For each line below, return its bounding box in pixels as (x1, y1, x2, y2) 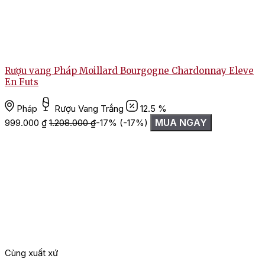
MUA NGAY (155, 117, 207, 129)
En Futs (5, 76, 38, 88)
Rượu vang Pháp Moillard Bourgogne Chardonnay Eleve (5, 65, 254, 77)
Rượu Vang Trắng (54, 103, 124, 115)
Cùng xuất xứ (5, 247, 58, 259)
